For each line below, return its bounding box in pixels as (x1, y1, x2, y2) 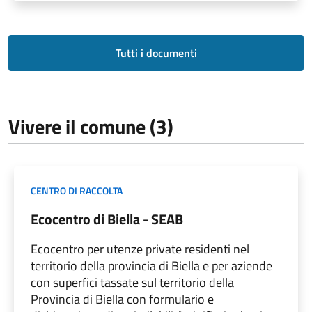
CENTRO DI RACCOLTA (31, 182, 123, 198)
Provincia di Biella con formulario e (31, 289, 214, 309)
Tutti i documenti (115, 44, 197, 61)
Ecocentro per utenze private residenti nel (31, 239, 249, 258)
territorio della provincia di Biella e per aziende (31, 256, 272, 275)
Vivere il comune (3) (8, 111, 173, 141)
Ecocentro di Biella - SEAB (31, 208, 183, 230)
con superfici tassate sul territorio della (31, 272, 234, 292)
